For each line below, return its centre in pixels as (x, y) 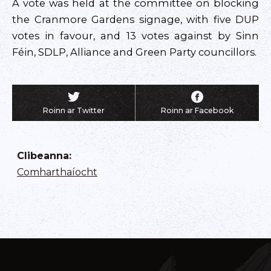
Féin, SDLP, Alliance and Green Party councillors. (134, 52)
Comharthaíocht (57, 172)
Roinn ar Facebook (198, 110)
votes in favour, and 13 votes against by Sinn (135, 36)
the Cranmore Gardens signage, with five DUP (135, 19)
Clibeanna (43, 156)
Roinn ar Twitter (73, 110)
